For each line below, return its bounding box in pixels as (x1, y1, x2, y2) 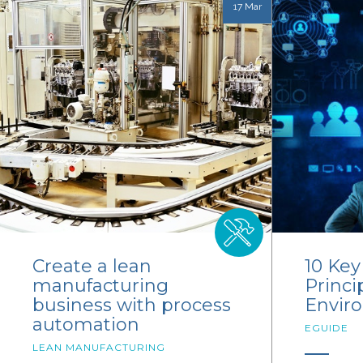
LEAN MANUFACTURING (32, 341, 165, 354)
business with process (32, 294, 231, 317)
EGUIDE (305, 322, 348, 335)
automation (32, 314, 139, 336)
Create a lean (32, 255, 152, 278)
